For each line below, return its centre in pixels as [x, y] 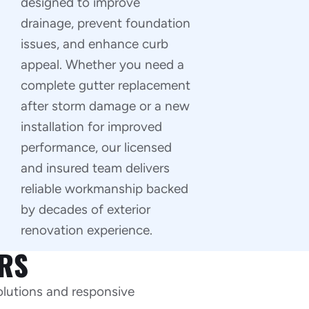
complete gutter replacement [106, 86]
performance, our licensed [97, 148]
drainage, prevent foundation [106, 23]
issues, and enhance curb [95, 44]
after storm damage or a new [106, 106]
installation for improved [92, 127]
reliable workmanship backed [105, 189]
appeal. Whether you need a [103, 65]
